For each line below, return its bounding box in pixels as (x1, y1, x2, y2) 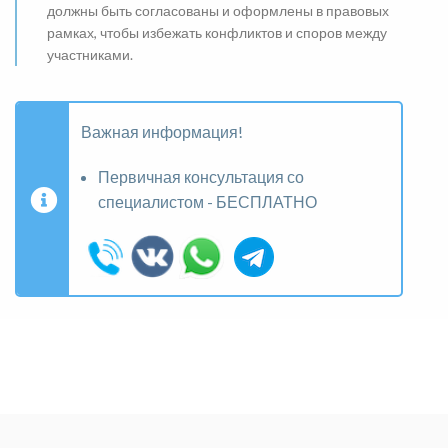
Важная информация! (81, 122, 243, 142)
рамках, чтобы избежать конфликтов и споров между (47, 24, 387, 42)
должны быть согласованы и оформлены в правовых (47, 2, 389, 20)
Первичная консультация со (98, 167, 304, 187)
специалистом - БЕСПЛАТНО (98, 192, 317, 212)
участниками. (47, 46, 133, 64)
